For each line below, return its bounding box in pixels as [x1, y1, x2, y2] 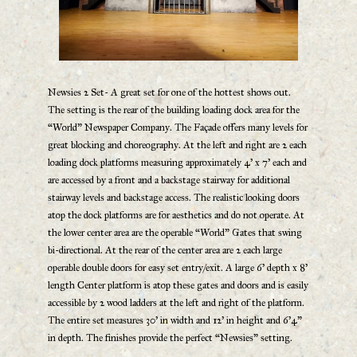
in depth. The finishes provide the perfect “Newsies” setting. [48, 331, 292, 345]
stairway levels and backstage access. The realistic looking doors [48, 191, 300, 205]
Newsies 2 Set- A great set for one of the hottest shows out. [48, 86, 291, 100]
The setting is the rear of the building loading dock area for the [48, 104, 300, 117]
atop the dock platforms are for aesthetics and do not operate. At [48, 209, 304, 222]
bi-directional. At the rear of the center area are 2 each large [48, 244, 282, 257]
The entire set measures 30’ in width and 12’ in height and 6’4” [48, 314, 302, 328]
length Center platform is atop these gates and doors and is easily [48, 279, 308, 292]
